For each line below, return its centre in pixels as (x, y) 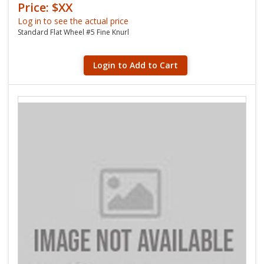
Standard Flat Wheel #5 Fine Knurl (73, 32)
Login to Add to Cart (136, 65)
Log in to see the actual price (73, 21)
